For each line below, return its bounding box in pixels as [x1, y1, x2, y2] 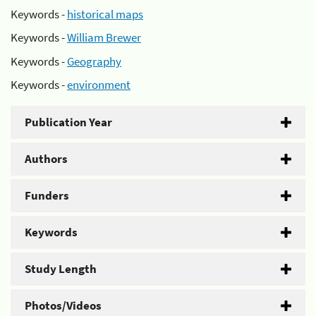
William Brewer [67, 30, 141, 45]
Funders [25, 188, 69, 203]
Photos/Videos [25, 298, 102, 313]
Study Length [25, 261, 97, 276]
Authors [25, 151, 68, 166]
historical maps [67, 6, 143, 22]
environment [67, 77, 130, 92]
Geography [67, 53, 121, 69]
